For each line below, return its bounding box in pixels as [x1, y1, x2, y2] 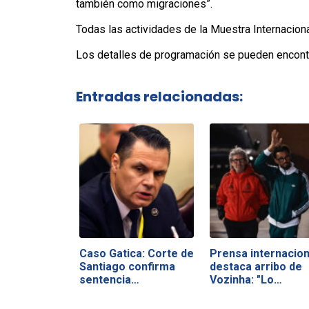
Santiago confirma [79, 259, 175, 273]
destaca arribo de [209, 259, 302, 273]
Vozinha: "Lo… [209, 272, 282, 286]
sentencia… [79, 272, 139, 286]
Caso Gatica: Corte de [79, 246, 194, 260]
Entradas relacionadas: [75, 86, 243, 106]
